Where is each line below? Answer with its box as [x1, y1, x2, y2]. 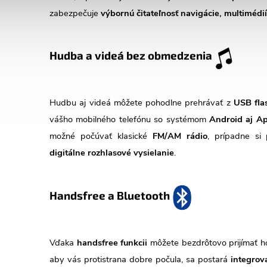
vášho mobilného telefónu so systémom [49, 113, 209, 126]
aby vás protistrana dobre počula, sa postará [49, 253, 231, 265]
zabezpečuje [49, 7, 101, 19]
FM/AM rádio [152, 130, 207, 142]
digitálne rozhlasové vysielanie [49, 147, 174, 159]
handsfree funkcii [76, 236, 148, 249]
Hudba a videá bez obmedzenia [49, 48, 212, 63]
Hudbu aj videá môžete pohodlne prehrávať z [49, 97, 234, 109]
